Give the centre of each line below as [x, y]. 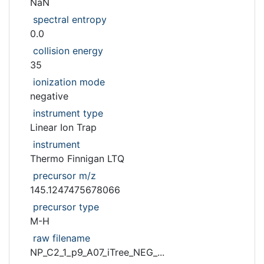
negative [49, 96]
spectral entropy [70, 19]
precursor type [66, 207]
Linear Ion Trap [63, 127]
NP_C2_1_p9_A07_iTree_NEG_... [97, 252]
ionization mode [69, 82]
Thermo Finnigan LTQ [77, 159]
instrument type [68, 113]
